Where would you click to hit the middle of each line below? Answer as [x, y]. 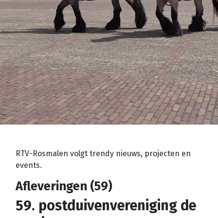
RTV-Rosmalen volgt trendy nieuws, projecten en [103, 154]
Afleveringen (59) [64, 186]
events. [29, 165]
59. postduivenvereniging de [106, 206]
